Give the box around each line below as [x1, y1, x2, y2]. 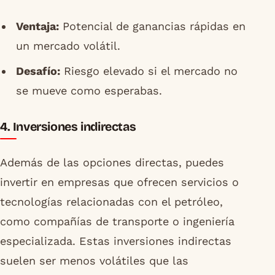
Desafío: [15, 64, 60, 78]
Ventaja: [15, 20, 59, 33]
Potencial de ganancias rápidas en [58, 20, 246, 33]
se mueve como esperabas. [15, 84, 162, 98]
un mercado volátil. [15, 39, 120, 53]
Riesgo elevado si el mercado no [60, 64, 238, 78]
